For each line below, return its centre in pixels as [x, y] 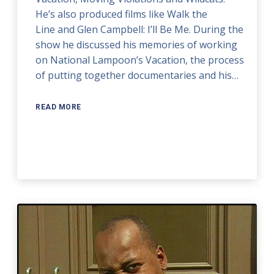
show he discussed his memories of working [137, 44]
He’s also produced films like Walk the [122, 14]
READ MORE [58, 107]
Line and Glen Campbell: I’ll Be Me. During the [140, 29]
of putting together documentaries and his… [137, 75]
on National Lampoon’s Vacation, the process [140, 60]
